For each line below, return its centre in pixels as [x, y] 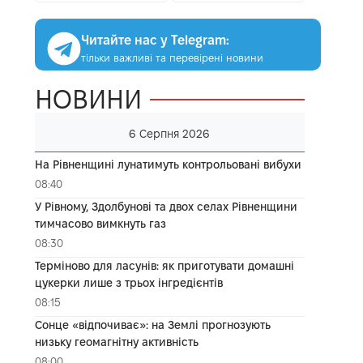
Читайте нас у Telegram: [155, 40]
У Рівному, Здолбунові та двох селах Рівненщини [166, 206]
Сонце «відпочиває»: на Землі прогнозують [152, 325]
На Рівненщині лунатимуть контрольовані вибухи [168, 164]
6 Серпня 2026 [170, 133]
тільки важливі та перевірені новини [172, 57]
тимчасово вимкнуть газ [100, 223]
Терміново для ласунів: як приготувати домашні [164, 265]
